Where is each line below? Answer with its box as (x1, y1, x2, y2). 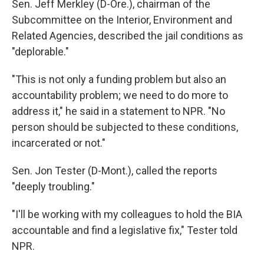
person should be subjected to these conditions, (12, 120, 238, 133)
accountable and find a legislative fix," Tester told (12, 223, 237, 236)
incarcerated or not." (12, 136, 105, 149)
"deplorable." (12, 45, 69, 58)
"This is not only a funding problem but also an (12, 72, 226, 85)
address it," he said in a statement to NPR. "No (12, 104, 225, 117)
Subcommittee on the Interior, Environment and (12, 13, 232, 26)
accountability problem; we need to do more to (12, 88, 228, 101)
